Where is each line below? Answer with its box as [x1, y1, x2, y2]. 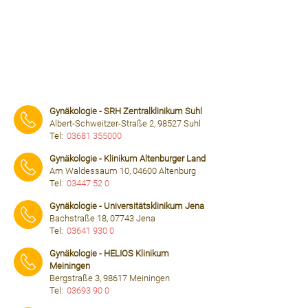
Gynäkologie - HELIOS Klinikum [49, 248, 169, 258]
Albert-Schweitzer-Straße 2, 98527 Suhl [49, 118, 201, 129]
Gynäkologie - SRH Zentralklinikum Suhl [49, 106, 202, 116]
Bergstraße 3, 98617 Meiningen [49, 273, 170, 283]
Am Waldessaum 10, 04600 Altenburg [49, 166, 196, 176]
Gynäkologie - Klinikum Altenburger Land [49, 153, 206, 164]
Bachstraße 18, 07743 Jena [49, 213, 155, 223]
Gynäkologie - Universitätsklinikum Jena [49, 201, 204, 211]
